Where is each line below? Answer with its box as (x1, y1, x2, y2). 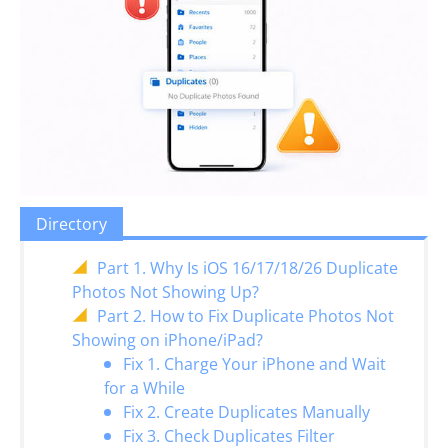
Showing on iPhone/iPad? (72, 329, 263, 351)
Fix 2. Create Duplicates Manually (123, 401, 370, 423)
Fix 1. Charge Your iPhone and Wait (123, 353, 386, 375)
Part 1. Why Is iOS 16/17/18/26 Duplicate (97, 257, 398, 279)
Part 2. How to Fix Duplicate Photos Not (97, 305, 394, 327)
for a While (104, 377, 185, 399)
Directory (36, 213, 107, 235)
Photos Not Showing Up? (72, 281, 259, 303)
